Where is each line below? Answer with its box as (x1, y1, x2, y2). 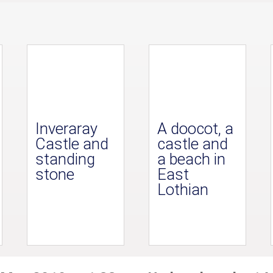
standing (35, 149, 95, 168)
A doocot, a (157, 119, 233, 138)
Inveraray (35, 119, 97, 138)
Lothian (157, 180, 208, 199)
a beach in (157, 149, 225, 168)
